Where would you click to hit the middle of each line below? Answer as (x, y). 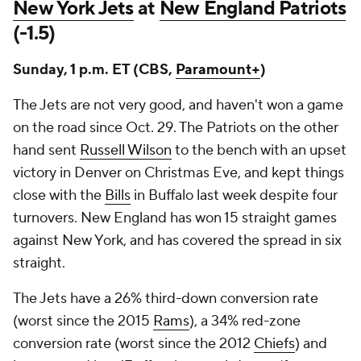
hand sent (46, 150)
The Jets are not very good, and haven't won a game (178, 105)
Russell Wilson (126, 150)
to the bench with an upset (259, 150)
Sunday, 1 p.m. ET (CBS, (94, 70)
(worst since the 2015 (83, 321)
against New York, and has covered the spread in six (177, 241)
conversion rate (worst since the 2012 (133, 344)
